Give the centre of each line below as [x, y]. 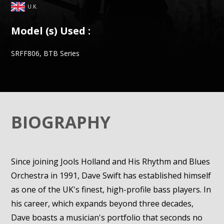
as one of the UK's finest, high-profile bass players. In [111, 189]
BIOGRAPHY [61, 122]
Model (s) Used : [51, 31]
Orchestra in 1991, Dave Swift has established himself [111, 175]
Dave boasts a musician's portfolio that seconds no [107, 217]
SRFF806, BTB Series [45, 53]
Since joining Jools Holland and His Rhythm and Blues [111, 161]
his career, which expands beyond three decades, [102, 203]
